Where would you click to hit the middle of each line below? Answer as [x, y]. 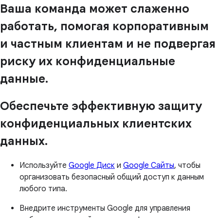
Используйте [44, 165]
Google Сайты [149, 165]
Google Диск [92, 165]
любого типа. [43, 189]
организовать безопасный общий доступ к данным [112, 177]
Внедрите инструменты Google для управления [105, 208]
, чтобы [187, 165]
